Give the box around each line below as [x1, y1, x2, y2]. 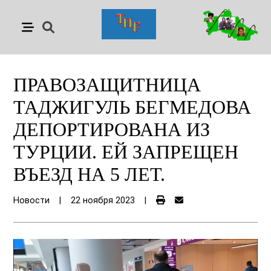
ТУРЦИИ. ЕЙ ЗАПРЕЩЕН [13, 141, 239, 163]
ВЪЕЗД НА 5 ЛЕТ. [13, 163, 166, 185]
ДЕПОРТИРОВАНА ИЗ [13, 119, 211, 140]
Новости [13, 195, 50, 206]
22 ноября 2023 [71, 195, 135, 206]
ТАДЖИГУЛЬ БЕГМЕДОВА [13, 96, 252, 118]
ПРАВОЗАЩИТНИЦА [13, 74, 201, 96]
